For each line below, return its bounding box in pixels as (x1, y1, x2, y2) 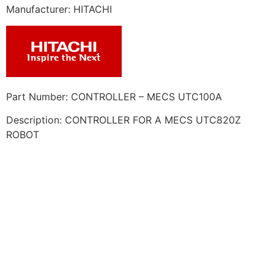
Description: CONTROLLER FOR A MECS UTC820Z (6, 114, 241, 127)
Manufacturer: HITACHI (6, 3, 112, 16)
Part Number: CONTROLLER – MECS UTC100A (6, 91, 222, 103)
